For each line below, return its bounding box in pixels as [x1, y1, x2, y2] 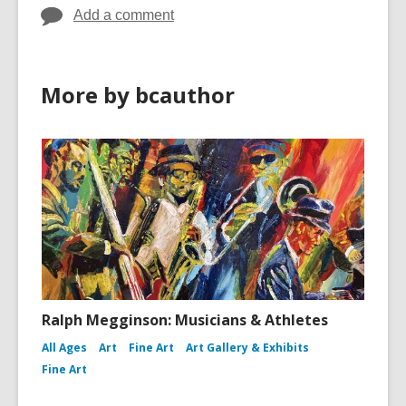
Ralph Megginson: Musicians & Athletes [42, 310, 328, 331]
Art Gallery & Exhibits [186, 340, 309, 356]
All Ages [42, 340, 87, 356]
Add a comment [73, 7, 174, 24]
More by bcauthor [41, 80, 235, 111]
